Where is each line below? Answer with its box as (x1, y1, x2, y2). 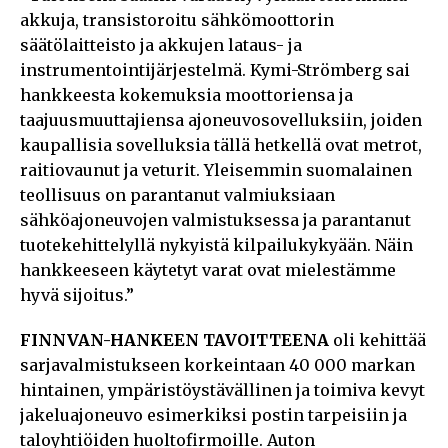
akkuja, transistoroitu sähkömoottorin (20, 9, 334, 30)
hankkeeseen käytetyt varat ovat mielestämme (20, 259, 396, 280)
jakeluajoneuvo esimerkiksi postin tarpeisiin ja (20, 404, 407, 425)
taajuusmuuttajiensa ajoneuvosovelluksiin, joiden (20, 109, 422, 130)
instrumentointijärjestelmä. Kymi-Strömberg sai (20, 59, 410, 80)
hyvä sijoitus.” (20, 284, 134, 305)
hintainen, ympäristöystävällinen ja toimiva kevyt (20, 379, 425, 400)
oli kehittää (329, 329, 426, 350)
